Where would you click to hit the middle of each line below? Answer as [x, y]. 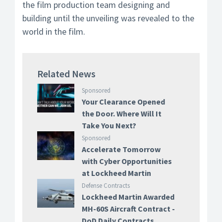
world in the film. [54, 31]
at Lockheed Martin [116, 173]
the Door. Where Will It [121, 113]
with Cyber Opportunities [127, 161]
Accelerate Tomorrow [121, 149]
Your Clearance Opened [123, 102]
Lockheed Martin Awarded [128, 197]
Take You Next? [109, 125]
